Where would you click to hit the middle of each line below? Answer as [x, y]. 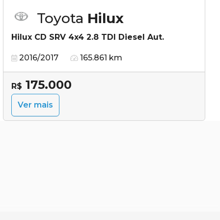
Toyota [62, 18]
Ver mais [35, 105]
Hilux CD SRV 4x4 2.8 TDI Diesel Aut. [88, 37]
